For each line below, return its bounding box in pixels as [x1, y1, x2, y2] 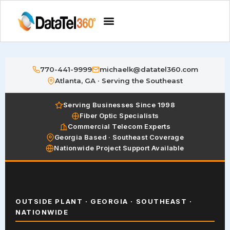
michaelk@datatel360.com [99, 65, 198, 73]
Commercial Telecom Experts [67, 122, 171, 130]
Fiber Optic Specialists [79, 111, 159, 120]
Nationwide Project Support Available [54, 144, 184, 152]
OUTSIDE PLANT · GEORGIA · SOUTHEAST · [15, 197, 193, 205]
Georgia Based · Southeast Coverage [54, 133, 184, 141]
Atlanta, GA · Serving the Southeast [55, 76, 183, 85]
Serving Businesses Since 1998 [63, 101, 176, 109]
